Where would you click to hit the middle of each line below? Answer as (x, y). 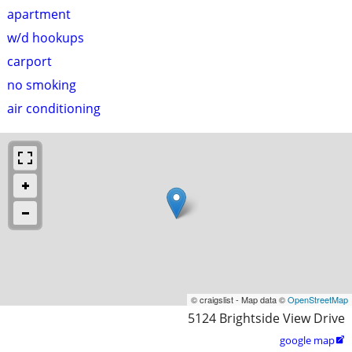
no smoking (42, 84)
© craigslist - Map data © (239, 299)
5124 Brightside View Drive (266, 318)
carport (29, 61)
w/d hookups (46, 37)
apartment (39, 14)
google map (307, 340)
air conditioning (54, 108)
